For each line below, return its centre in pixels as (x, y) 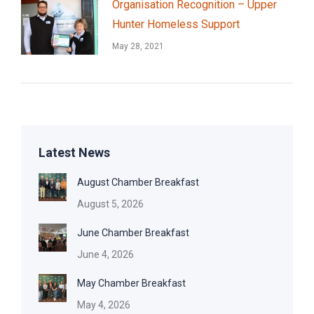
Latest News (74, 153)
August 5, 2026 (110, 204)
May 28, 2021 (138, 47)
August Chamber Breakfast (138, 183)
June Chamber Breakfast (133, 233)
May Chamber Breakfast (131, 284)
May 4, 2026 (104, 305)
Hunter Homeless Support (176, 25)
